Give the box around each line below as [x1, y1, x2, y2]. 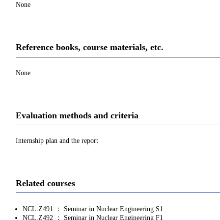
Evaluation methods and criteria [16, 110, 138, 120]
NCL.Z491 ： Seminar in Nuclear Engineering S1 [23, 205, 163, 213]
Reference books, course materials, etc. [16, 42, 164, 53]
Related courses [16, 178, 75, 188]
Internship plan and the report [16, 137, 98, 144]
